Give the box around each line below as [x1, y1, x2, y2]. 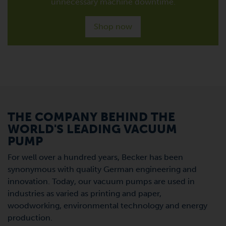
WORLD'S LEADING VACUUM [8, 121, 177, 136]
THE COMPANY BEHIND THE [8, 109, 175, 124]
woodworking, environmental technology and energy [8, 200, 207, 210]
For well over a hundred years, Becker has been [8, 152, 183, 162]
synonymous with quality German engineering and [8, 164, 197, 174]
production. [8, 212, 52, 222]
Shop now [94, 21, 132, 31]
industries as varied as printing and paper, [8, 188, 161, 198]
